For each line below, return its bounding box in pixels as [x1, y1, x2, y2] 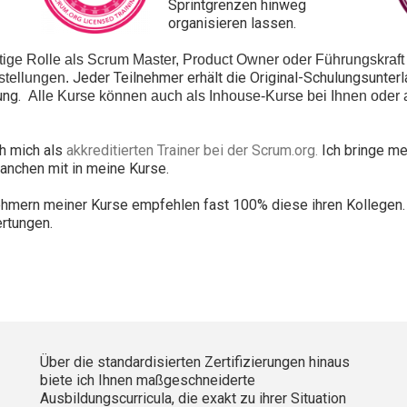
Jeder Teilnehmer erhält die [73, 68, 246, 86]
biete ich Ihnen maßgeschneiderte [40, 371, 255, 389]
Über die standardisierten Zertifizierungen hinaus [40, 352, 350, 371]
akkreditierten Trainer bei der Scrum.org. [66, 141, 318, 159]
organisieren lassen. [168, 14, 296, 32]
